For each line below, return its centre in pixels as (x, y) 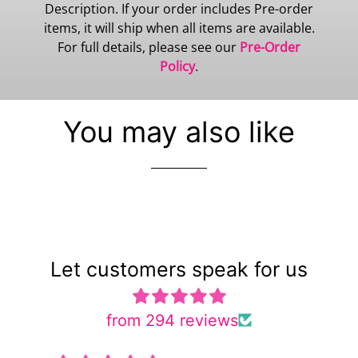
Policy (177, 66)
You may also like (179, 131)
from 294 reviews (172, 320)
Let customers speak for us (179, 269)
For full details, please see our (149, 47)
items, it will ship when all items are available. (179, 28)
